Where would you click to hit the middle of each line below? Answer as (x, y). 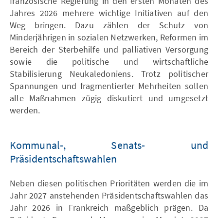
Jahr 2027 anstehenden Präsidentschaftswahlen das (109, 195)
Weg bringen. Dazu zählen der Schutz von (109, 25)
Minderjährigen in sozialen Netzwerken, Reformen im (109, 37)
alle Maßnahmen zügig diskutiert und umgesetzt (109, 98)
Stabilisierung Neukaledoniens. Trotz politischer (109, 73)
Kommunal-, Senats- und (109, 145)
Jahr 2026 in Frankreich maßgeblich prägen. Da (109, 207)
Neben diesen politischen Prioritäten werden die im (109, 183)
